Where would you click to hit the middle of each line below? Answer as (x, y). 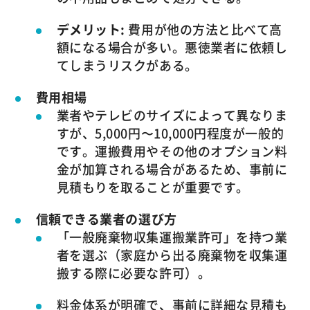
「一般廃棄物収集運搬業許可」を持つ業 (172, 237)
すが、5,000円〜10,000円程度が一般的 (170, 134)
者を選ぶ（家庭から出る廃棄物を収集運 (172, 255)
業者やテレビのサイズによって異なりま (172, 116)
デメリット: (91, 30)
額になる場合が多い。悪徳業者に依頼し (172, 48)
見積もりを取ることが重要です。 (153, 188)
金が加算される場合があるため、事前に (172, 170)
